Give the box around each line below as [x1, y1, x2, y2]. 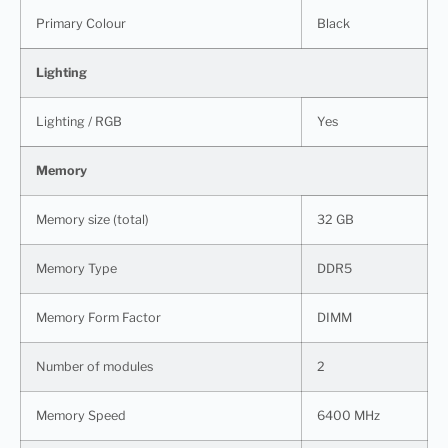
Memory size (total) [36, 211, 149, 227]
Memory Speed [36, 407, 126, 423]
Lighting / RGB [36, 113, 122, 129]
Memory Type [36, 260, 117, 276]
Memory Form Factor [36, 309, 161, 325]
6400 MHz [317, 407, 380, 423]
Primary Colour [36, 15, 126, 31]
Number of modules [36, 358, 153, 374]
